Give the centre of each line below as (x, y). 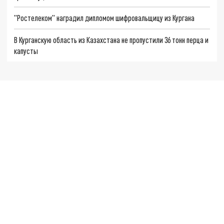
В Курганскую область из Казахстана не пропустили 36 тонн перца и (111, 39)
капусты (26, 50)
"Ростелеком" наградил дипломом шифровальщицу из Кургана (104, 18)
